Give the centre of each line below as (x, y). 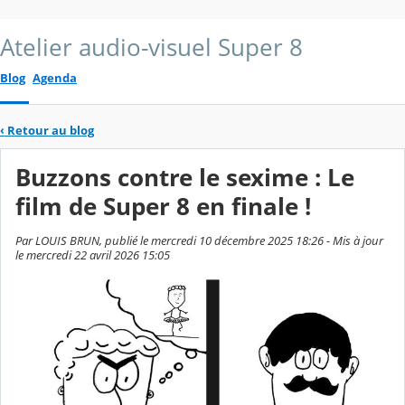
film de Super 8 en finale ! (163, 207)
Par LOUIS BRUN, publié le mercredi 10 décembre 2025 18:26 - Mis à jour (199, 241)
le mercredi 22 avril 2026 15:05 (93, 255)
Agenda (55, 78)
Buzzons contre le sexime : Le (185, 178)
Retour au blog (51, 130)
